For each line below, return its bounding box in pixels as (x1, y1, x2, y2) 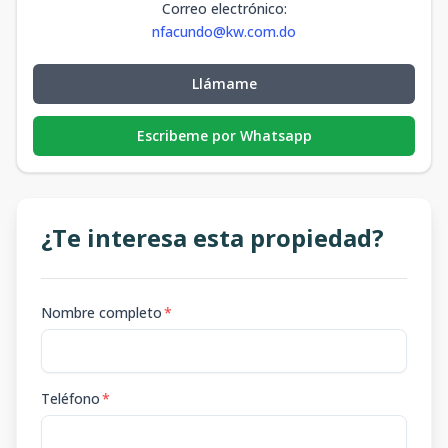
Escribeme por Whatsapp (136, 126, 312, 145)
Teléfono (41, 389, 100, 408)
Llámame (191, 74, 257, 93)
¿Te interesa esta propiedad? (41, 221, 384, 254)
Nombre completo (41, 303, 162, 322)
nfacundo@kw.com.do (152, 22, 296, 41)
